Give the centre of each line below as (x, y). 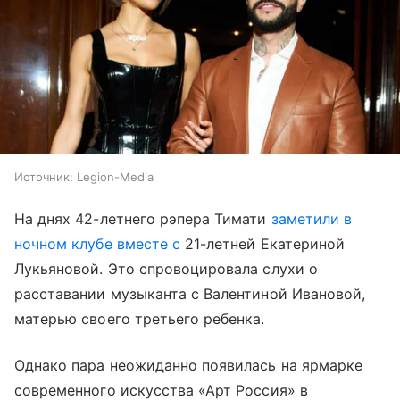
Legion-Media (115, 177)
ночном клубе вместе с (98, 244)
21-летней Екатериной (263, 244)
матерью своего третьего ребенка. (140, 319)
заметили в (309, 219)
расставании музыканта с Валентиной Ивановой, (190, 294)
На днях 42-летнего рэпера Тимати (141, 219)
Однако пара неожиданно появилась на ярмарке (189, 366)
